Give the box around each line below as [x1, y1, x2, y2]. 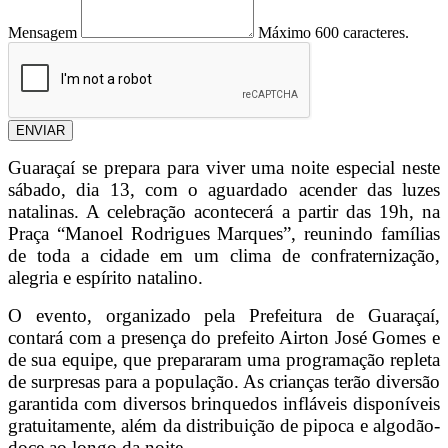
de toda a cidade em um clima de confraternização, [8, 245, 440, 267]
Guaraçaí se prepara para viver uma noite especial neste [8, 157, 440, 179]
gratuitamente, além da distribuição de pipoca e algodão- [8, 415, 440, 437]
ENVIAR [16, 123, 65, 139]
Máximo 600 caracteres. [258, 24, 409, 42]
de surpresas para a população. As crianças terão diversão [8, 371, 440, 393]
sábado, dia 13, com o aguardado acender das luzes [8, 179, 440, 201]
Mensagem [8, 24, 77, 42]
